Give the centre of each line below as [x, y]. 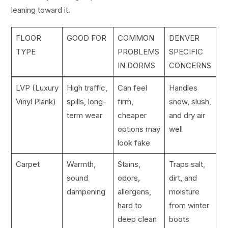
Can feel [132, 88]
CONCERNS [190, 66]
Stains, [129, 164]
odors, [129, 178]
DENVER [184, 38]
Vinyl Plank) [36, 102]
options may [139, 129]
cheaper [132, 116]
